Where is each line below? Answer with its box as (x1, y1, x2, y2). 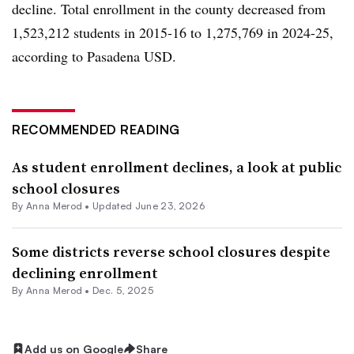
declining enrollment (12, 262, 158, 283)
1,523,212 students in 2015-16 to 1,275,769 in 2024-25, (12, 22, 333, 42)
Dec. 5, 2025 (92, 284, 153, 296)
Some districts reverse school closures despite (12, 241, 330, 262)
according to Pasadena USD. (12, 46, 176, 66)
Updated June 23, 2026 (92, 199, 205, 212)
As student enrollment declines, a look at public (12, 156, 341, 177)
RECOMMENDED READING (12, 121, 180, 137)
